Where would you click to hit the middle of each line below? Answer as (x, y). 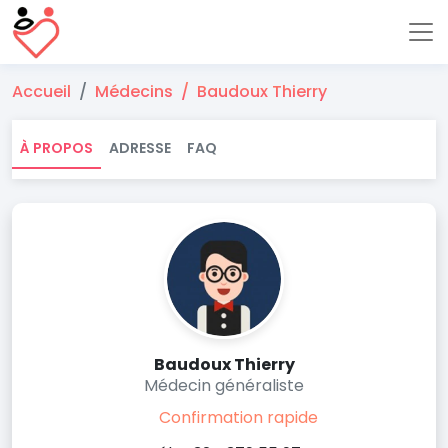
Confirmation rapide (238, 417)
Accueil (41, 91)
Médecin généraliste (224, 385)
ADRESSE (140, 148)
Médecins (134, 91)
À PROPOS (56, 148)
